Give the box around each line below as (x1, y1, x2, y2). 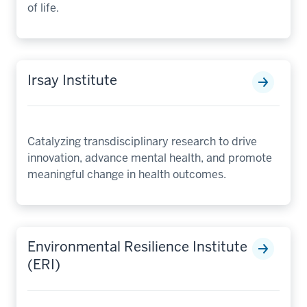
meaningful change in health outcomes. (27, 167, 226, 182)
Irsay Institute (27, 71, 117, 89)
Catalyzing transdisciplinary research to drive (27, 134, 257, 149)
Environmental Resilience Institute (27, 237, 247, 256)
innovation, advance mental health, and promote (27, 150, 272, 165)
